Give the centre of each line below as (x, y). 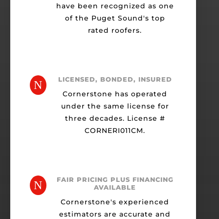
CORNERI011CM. (115, 131)
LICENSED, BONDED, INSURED (115, 79)
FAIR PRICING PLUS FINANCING (115, 180)
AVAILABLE (115, 187)
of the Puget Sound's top (115, 18)
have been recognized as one (115, 6)
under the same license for (115, 106)
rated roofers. (115, 31)
